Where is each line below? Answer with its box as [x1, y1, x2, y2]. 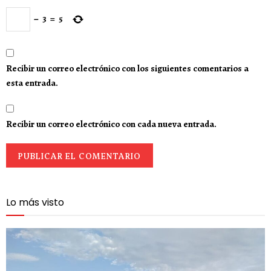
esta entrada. [6, 76, 58, 89]
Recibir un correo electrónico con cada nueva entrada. [6, 117, 217, 130]
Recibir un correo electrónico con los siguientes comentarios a [6, 62, 249, 74]
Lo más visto [6, 195, 64, 209]
